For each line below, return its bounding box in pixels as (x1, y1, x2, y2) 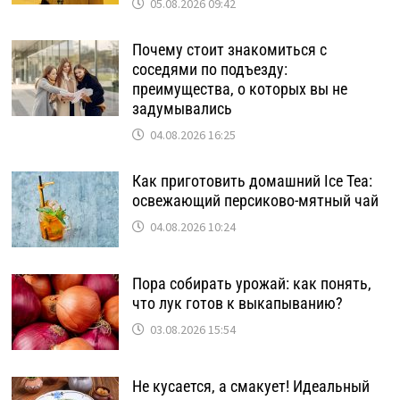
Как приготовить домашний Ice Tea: (131, 171, 372, 190)
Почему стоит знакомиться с (131, 40, 327, 59)
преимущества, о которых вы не (131, 79, 347, 98)
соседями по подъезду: (131, 60, 287, 79)
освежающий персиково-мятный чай (131, 191, 379, 210)
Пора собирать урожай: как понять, (131, 274, 371, 293)
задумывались (131, 99, 232, 118)
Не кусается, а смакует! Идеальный (131, 377, 370, 396)
